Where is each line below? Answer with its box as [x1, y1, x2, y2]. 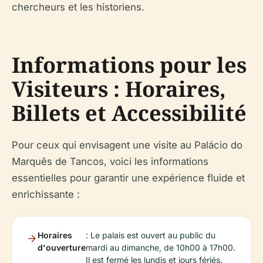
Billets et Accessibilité [12, 99, 247, 127]
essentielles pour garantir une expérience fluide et [12, 172, 245, 184]
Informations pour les [12, 50, 247, 79]
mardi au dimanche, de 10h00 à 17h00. [86, 242, 235, 252]
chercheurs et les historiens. [12, 1, 144, 13]
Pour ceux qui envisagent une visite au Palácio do [12, 139, 242, 151]
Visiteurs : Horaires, [12, 75, 226, 103]
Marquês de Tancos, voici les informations [12, 156, 208, 167]
